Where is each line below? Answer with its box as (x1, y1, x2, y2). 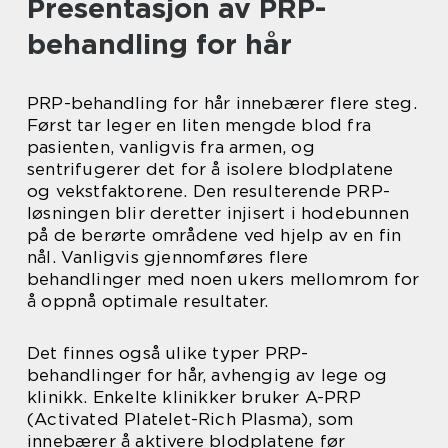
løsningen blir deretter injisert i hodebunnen (27, 202, 410, 223)
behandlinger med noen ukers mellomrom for (27, 268, 420, 289)
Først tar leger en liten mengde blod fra (27, 114, 372, 135)
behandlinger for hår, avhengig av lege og (27, 364, 388, 385)
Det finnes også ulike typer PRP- (27, 342, 309, 363)
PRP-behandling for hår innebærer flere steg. (27, 92, 417, 113)
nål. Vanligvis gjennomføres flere (27, 246, 309, 267)
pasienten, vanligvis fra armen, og (27, 136, 315, 157)
